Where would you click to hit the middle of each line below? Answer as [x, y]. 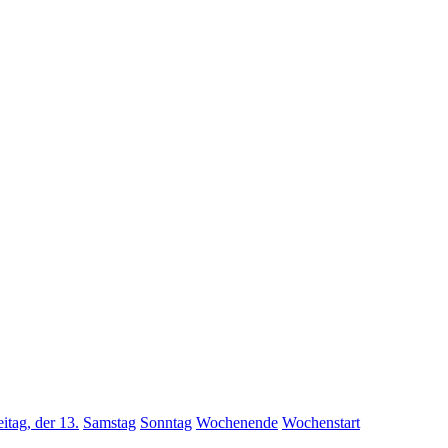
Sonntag [166, 422]
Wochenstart [321, 422]
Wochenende [237, 422]
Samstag [109, 422]
